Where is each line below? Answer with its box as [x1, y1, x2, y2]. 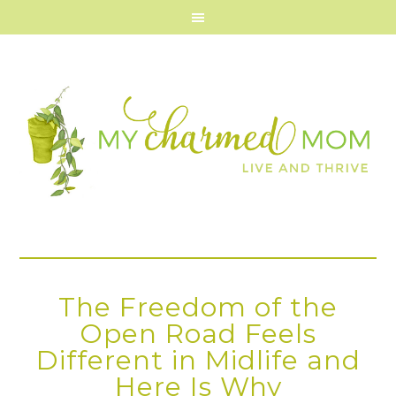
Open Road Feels [80, 317, 316, 350]
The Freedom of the [58, 291, 338, 324]
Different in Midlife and [35, 344, 361, 377]
